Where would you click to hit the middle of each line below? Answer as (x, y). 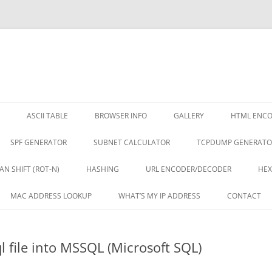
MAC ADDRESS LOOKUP (51, 196)
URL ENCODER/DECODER (189, 169)
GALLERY (189, 116)
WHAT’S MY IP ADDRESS (159, 196)
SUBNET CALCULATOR (132, 142)
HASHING (103, 169)
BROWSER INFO (121, 116)
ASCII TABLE (47, 116)
